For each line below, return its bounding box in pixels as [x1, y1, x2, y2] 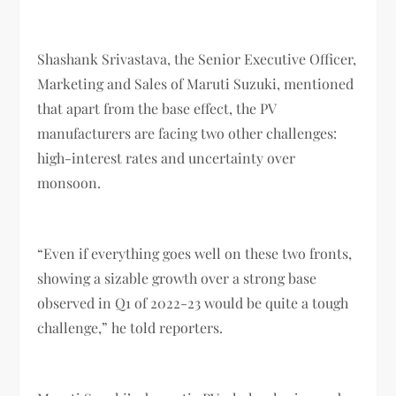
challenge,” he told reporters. [37, 317, 224, 337]
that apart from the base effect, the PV [37, 98, 277, 118]
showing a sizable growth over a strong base [37, 268, 317, 287]
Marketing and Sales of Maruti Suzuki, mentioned [37, 73, 354, 93]
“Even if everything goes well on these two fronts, [37, 243, 353, 263]
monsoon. [37, 172, 105, 192]
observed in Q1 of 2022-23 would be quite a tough [37, 293, 349, 312]
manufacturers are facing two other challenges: [37, 123, 338, 142]
